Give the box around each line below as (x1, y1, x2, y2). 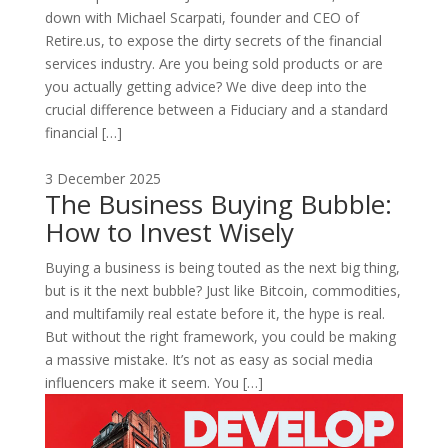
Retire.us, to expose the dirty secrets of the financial (44, 30, 382, 50)
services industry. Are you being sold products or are (44, 53, 383, 73)
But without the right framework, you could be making (44, 326, 396, 346)
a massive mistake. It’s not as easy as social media (44, 349, 373, 369)
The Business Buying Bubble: (44, 185, 392, 222)
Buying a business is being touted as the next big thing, (44, 257, 400, 277)
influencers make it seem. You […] (44, 372, 263, 392)
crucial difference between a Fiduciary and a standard (44, 99, 388, 119)
